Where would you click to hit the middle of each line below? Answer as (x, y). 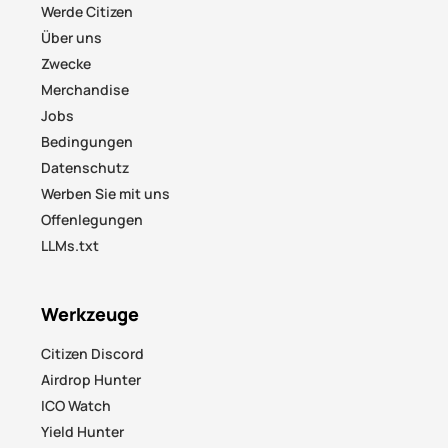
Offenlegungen (92, 220)
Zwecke (66, 64)
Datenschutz (85, 168)
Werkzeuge (90, 314)
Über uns (72, 38)
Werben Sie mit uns (106, 194)
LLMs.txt (70, 246)
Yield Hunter (83, 432)
